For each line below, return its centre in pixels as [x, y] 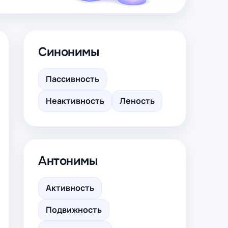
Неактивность [75, 101]
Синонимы [69, 52]
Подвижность [74, 210]
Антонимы [68, 161]
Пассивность [73, 79]
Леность [137, 101]
